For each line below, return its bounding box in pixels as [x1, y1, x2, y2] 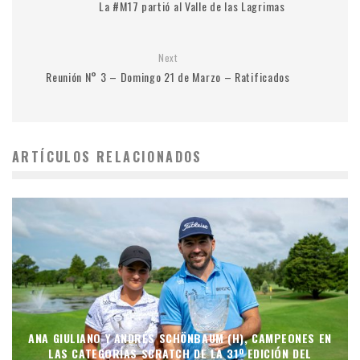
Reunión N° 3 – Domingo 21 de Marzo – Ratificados [46, 68, 290, 85]
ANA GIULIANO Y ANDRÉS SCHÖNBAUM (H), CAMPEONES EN [28, 329, 332, 346]
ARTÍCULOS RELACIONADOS [12, 147, 202, 166]
